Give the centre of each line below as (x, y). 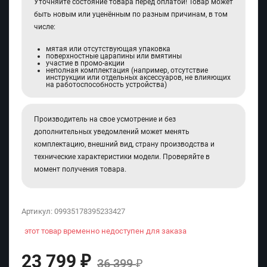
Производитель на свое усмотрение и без (105, 119)
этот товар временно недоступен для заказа (105, 231)
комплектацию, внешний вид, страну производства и (124, 145)
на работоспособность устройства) (106, 85)
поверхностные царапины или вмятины (114, 56)
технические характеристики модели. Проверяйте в (122, 157)
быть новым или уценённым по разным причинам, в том (131, 15)
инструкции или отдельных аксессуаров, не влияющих (138, 78)
